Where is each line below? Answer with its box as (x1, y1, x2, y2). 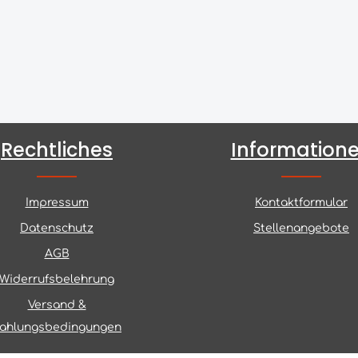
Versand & (27, 299, 86, 311)
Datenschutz (20, 222, 93, 234)
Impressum (25, 197, 89, 209)
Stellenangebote (253, 222, 349, 234)
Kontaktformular (255, 197, 348, 209)
